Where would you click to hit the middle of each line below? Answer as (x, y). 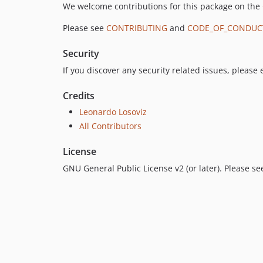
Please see (85, 28)
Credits (79, 96)
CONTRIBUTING (137, 28)
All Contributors (110, 126)
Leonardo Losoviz (113, 112)
